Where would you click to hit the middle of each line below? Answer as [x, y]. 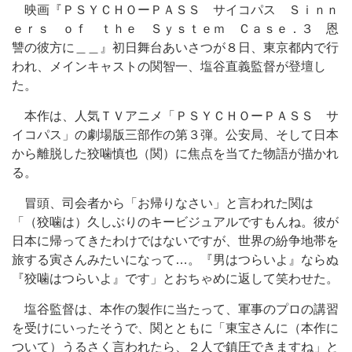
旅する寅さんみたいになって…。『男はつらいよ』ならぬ [175, 260]
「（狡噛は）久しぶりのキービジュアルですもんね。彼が [175, 222]
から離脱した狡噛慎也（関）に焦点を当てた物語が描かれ [175, 154]
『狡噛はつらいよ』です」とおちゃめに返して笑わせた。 [175, 279]
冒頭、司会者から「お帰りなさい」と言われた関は [163, 203]
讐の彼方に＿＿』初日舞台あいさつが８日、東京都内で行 [175, 48]
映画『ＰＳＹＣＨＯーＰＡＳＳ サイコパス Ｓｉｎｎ [175, 10]
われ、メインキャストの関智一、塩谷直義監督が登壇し [169, 66]
